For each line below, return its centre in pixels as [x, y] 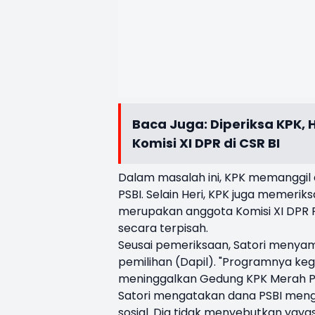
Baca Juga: [171, 124]
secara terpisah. [163, 228]
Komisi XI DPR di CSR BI [206, 143]
